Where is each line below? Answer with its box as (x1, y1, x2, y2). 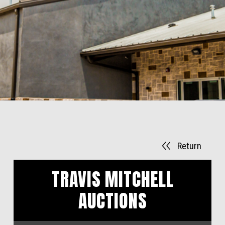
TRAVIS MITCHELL (52, 165, 174, 193)
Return (177, 141, 201, 152)
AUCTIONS (78, 187, 147, 214)
